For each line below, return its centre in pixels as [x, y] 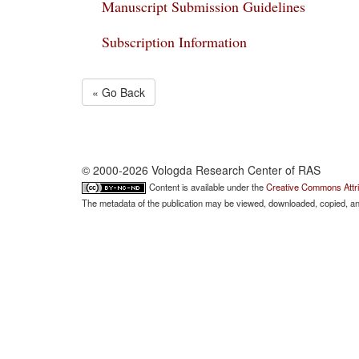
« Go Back [119, 92]
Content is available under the [208, 187]
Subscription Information [174, 42]
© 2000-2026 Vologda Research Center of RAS [201, 170]
